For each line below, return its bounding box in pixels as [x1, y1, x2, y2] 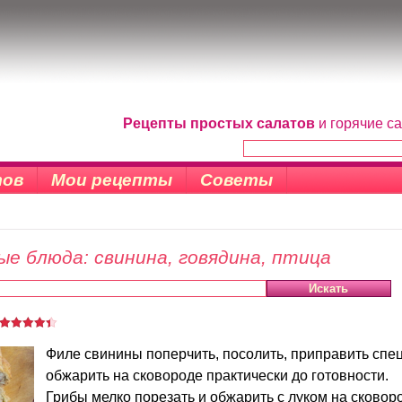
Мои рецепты [51, 170, 172, 189]
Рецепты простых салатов [123, 116, 315, 131]
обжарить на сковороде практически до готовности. [46, 368, 389, 383]
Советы [200, 170, 273, 189]
